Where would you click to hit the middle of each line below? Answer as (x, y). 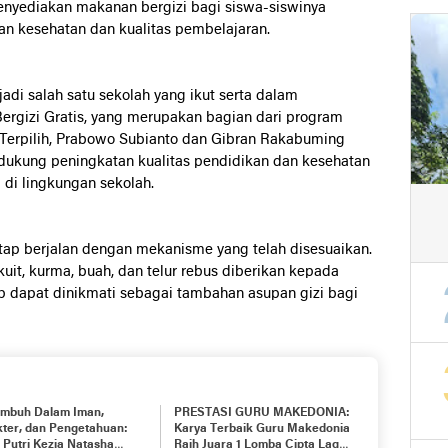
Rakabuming (302, 140)
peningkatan (94, 162)
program (314, 118)
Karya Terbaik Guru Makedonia (261, 429)
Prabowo (87, 140)
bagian (231, 118)
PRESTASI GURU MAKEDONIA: (261, 413)
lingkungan (61, 184)
